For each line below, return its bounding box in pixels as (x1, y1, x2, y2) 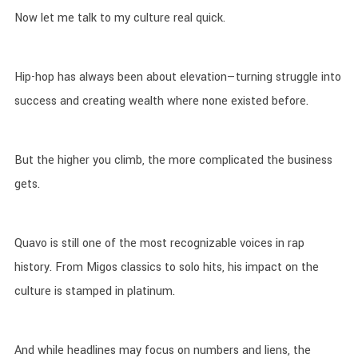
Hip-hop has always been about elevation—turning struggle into (14, 68, 341, 86)
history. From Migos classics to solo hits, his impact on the (14, 258, 319, 276)
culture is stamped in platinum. (14, 282, 175, 300)
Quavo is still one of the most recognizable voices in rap (14, 234, 304, 252)
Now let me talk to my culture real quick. (14, 9, 225, 26)
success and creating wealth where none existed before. (14, 92, 308, 109)
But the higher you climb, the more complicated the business (14, 151, 332, 169)
